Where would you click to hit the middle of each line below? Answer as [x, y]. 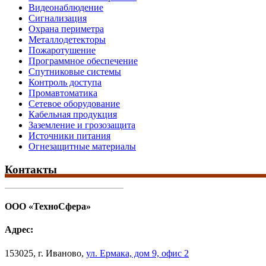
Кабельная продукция [73, 115]
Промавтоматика [63, 93]
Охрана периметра [66, 29]
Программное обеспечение [83, 61]
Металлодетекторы [67, 40]
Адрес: [19, 230]
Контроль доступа [65, 83]
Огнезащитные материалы [82, 147]
